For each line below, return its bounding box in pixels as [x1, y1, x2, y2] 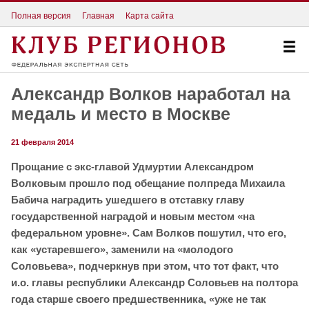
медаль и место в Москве [11, 104, 230, 124]
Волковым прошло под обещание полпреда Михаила [11, 177, 285, 190]
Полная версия [11, 10, 71, 21]
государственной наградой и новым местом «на [11, 210, 255, 223]
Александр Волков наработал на [11, 84, 290, 104]
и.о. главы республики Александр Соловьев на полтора [11, 277, 298, 289]
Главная [82, 10, 114, 21]
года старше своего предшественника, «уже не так [11, 293, 266, 306]
